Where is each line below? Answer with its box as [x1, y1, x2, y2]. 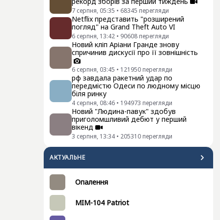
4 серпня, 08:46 [72, 99, 115, 108]
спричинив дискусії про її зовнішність [72, 48, 198, 57]
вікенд [72, 122, 93, 132]
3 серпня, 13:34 [72, 132, 115, 141]
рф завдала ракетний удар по [72, 73, 172, 83]
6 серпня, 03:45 [72, 65, 115, 74]
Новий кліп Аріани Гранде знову [72, 40, 179, 50]
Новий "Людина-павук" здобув [72, 107, 176, 116]
